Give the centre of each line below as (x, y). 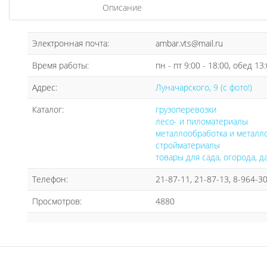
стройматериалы (188, 145)
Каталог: (48, 109)
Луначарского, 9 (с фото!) (204, 87)
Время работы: (60, 65)
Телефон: (50, 179)
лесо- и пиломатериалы (202, 121)
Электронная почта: (71, 43)
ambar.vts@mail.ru (189, 43)
